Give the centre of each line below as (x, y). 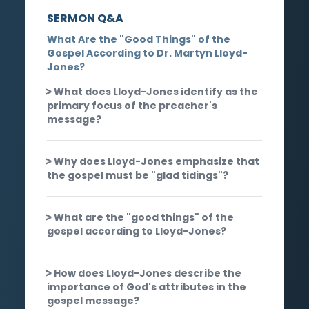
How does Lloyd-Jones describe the (148, 273)
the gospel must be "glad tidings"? (138, 175)
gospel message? (93, 300)
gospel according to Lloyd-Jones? (137, 231)
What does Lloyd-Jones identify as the (156, 91)
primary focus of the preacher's (132, 105)
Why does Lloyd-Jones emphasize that (157, 161)
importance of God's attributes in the (147, 287)
